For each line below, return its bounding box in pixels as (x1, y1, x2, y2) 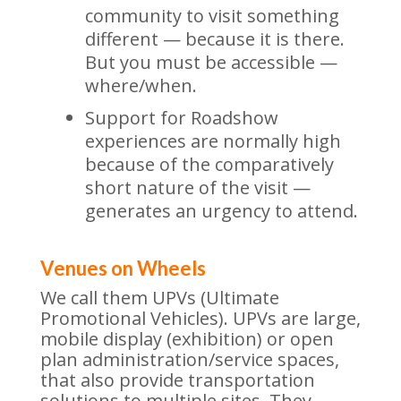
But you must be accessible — (84, 50, 337, 74)
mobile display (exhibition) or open (39, 327, 334, 351)
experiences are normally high (84, 129, 341, 153)
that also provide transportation (39, 368, 315, 392)
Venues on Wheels (39, 256, 206, 280)
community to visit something (84, 4, 339, 28)
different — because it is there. (84, 27, 345, 51)
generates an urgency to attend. (84, 199, 358, 223)
